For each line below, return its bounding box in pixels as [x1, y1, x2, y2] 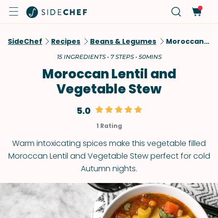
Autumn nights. [81, 163, 137, 174]
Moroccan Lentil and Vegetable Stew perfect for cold [8, 150, 210, 162]
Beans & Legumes [90, 36, 156, 46]
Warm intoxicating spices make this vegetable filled [12, 138, 206, 149]
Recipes [51, 36, 80, 46]
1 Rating [96, 122, 122, 130]
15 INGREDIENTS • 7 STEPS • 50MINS [56, 53, 162, 60]
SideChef [8, 36, 42, 46]
